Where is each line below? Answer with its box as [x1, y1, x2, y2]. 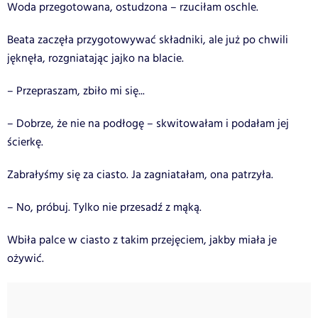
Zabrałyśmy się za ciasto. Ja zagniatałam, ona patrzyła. [7, 166, 273, 183]
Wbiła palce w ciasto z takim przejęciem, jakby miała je [7, 231, 277, 248]
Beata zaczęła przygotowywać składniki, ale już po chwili [7, 31, 288, 48]
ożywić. [7, 250, 44, 267]
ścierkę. [7, 133, 43, 150]
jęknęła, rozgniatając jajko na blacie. [7, 50, 184, 67]
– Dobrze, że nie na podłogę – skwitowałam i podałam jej [7, 115, 289, 132]
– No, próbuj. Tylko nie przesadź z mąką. [7, 199, 202, 216]
